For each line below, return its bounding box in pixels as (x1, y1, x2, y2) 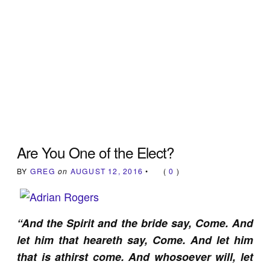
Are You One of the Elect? (17, 141, 175, 163)
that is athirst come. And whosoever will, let (17, 248, 253, 265)
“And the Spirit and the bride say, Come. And (17, 215, 253, 231)
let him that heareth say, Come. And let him (17, 231, 253, 248)
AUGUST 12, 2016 (70, 165, 143, 176)
